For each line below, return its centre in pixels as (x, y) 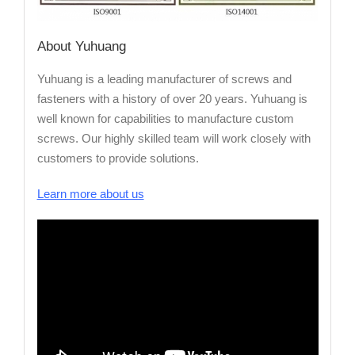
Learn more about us (90, 194)
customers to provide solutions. (118, 158)
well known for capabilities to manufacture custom (165, 119)
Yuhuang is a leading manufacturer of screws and (164, 79)
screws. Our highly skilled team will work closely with (174, 139)
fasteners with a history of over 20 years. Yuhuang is (172, 99)
